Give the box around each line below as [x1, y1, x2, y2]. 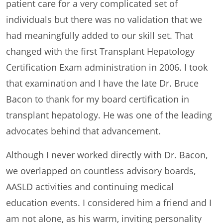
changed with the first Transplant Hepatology [6, 45, 195, 57]
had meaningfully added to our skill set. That [6, 29, 193, 41]
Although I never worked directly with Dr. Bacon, [6, 148, 208, 161]
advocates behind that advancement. [6, 124, 161, 137]
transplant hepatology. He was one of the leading [6, 109, 212, 121]
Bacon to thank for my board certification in [6, 93, 189, 105]
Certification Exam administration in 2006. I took [6, 61, 208, 73]
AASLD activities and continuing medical [6, 180, 174, 193]
